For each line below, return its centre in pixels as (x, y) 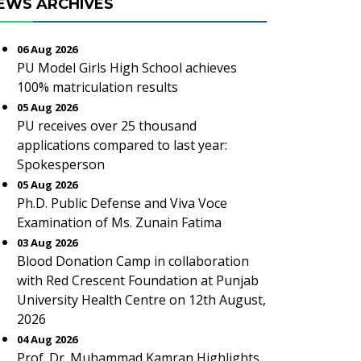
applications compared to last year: (122, 145)
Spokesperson (61, 164)
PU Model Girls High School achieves (127, 68)
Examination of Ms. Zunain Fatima (119, 222)
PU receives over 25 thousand (107, 126)
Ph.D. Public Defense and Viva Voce (122, 203)
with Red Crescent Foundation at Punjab (138, 280)
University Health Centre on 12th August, (141, 300)
